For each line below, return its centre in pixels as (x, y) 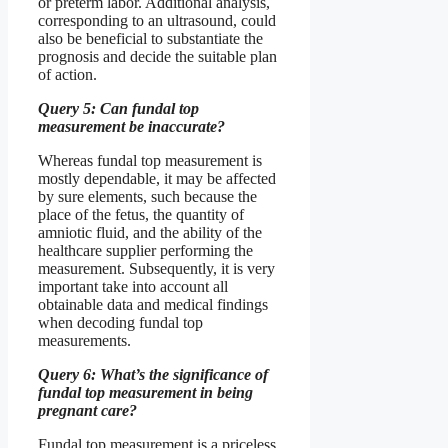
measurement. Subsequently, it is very (156, 268)
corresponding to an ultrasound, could (157, 20)
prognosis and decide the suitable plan (157, 56)
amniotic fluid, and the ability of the (150, 232)
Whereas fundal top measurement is (150, 160)
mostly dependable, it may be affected (157, 178)
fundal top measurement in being (145, 392)
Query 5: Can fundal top (118, 108)
